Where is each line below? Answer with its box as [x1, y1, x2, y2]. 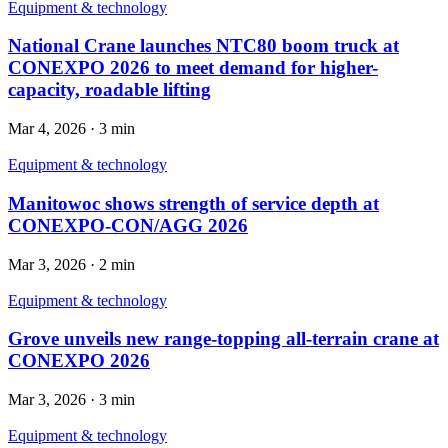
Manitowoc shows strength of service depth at [8, 192, 379, 214]
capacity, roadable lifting [8, 79, 211, 101]
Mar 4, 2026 [8, 120, 86, 138]
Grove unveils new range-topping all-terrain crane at [8, 328, 439, 350]
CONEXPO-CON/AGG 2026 [8, 214, 248, 236]
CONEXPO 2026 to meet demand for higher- [8, 57, 378, 79]
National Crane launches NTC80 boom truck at [8, 35, 399, 57]
